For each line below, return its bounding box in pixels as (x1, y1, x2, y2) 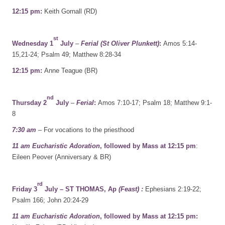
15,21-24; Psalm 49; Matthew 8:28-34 (12, 51, 121, 58)
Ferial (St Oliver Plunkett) (81, 40, 159, 47)
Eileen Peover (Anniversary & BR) (12, 153, 111, 161)
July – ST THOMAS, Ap (43, 185, 117, 193)
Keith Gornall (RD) (42, 8, 97, 15)
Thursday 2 (12, 99, 47, 106)
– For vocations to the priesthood (36, 126, 134, 134)
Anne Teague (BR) (44, 67, 97, 74)
